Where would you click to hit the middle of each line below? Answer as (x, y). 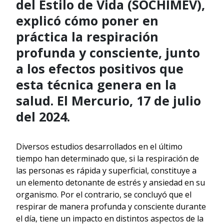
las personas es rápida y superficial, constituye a (106, 170)
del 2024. (43, 116)
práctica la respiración (87, 36)
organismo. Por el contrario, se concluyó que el (104, 194)
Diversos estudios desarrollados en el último (99, 146)
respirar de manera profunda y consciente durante (111, 206)
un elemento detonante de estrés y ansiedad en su (110, 182)
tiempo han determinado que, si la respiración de (107, 158)
